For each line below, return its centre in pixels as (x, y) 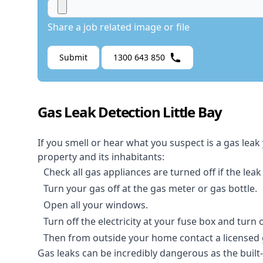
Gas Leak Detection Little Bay (130, 112)
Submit (73, 58)
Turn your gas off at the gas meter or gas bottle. (150, 189)
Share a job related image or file (119, 27)
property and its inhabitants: (101, 157)
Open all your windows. (96, 205)
